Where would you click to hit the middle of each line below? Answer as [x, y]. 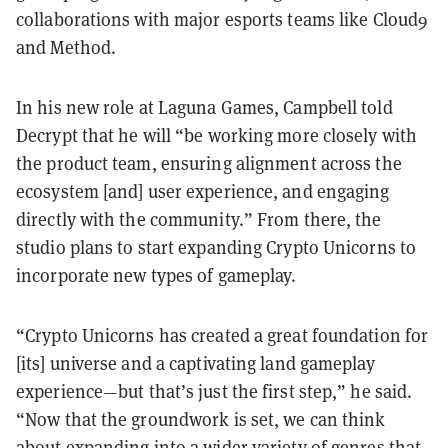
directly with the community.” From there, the [199, 219]
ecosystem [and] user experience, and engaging [203, 191]
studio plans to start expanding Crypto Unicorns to [216, 247]
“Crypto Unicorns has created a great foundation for [222, 335]
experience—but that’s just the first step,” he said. [214, 391]
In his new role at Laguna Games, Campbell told [204, 107]
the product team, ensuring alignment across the [209, 163]
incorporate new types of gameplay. [156, 275]
